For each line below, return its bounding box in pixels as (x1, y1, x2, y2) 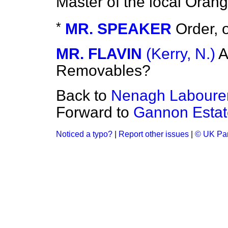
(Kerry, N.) (146, 45, 215, 63)
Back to (56, 87, 111, 104)
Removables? (56, 62, 151, 79)
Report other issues (119, 130, 189, 139)
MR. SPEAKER (65, 20, 172, 38)
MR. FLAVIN (56, 45, 142, 63)
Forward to (56, 104, 133, 121)
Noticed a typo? (56, 130, 112, 139)
